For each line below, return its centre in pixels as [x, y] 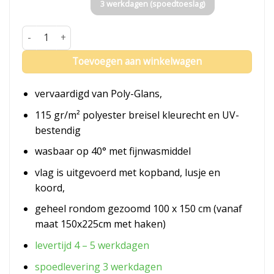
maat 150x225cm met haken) [100, 224]
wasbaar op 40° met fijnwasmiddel [113, 151]
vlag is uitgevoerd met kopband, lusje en [127, 172]
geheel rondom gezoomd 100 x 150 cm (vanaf [138, 209]
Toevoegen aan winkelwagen [137, 61]
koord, [50, 187]
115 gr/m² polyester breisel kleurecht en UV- [137, 115]
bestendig [57, 130]
